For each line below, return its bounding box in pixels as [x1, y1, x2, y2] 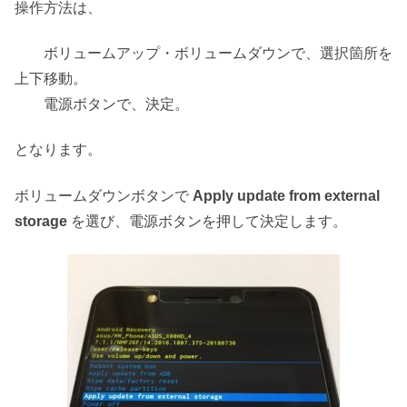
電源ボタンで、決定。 [15, 95, 189, 112]
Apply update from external [193, 187, 380, 203]
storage [15, 213, 67, 229]
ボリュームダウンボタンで [15, 187, 193, 203]
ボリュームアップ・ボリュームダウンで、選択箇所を [15, 45, 392, 61]
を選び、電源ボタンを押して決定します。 [67, 213, 347, 229]
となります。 [15, 142, 102, 158]
